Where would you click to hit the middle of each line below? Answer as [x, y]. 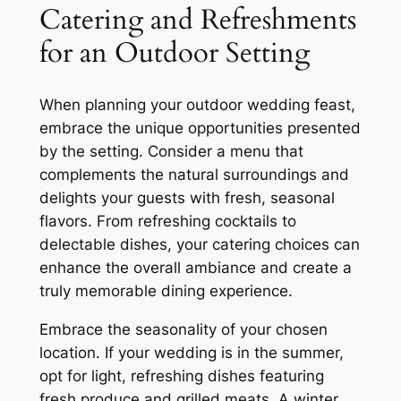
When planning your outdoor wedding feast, [197, 105]
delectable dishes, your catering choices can [199, 245]
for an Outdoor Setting [174, 53]
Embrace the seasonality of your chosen [183, 329]
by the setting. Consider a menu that [171, 152]
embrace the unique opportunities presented [200, 128]
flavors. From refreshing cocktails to [167, 222]
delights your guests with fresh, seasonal [187, 198]
